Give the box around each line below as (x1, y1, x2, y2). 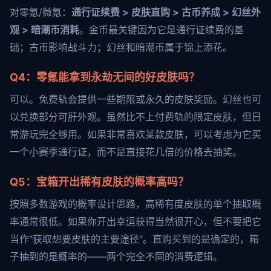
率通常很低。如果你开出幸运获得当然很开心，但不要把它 (10, 215, 261, 227)
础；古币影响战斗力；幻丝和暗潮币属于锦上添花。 (10, 41, 232, 53)
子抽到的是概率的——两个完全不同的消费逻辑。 (10, 250, 223, 263)
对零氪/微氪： (10, 6, 71, 18)
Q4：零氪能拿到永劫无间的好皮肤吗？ (10, 71, 200, 83)
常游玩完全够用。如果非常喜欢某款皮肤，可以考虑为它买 (10, 128, 261, 140)
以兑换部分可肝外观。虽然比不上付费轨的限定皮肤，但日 (10, 111, 261, 123)
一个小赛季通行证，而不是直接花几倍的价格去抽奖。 (10, 146, 242, 158)
